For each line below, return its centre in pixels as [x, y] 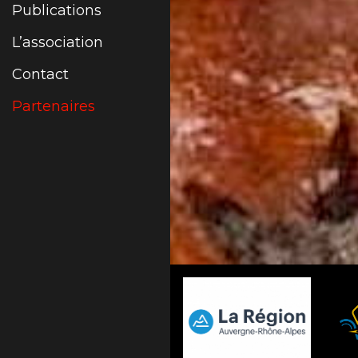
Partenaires [54, 107]
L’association [58, 43]
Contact [40, 75]
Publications [57, 11]
